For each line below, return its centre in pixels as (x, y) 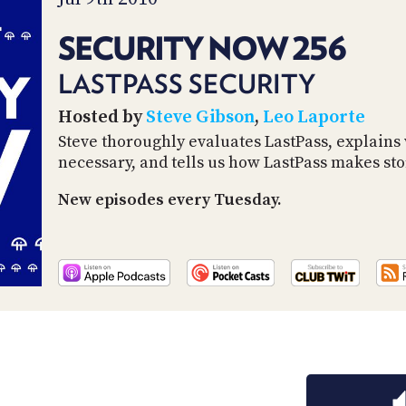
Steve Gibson (200, 118)
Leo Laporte (314, 118)
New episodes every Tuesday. (170, 200)
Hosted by (102, 118)
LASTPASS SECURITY (187, 83)
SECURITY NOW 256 (202, 48)
